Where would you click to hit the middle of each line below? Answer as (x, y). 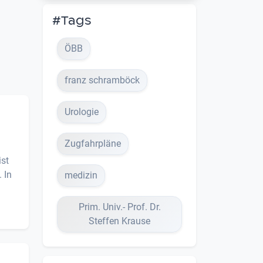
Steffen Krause (119, 221)
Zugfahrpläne (93, 144)
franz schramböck (102, 80)
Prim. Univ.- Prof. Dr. (119, 207)
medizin (81, 176)
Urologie (82, 112)
